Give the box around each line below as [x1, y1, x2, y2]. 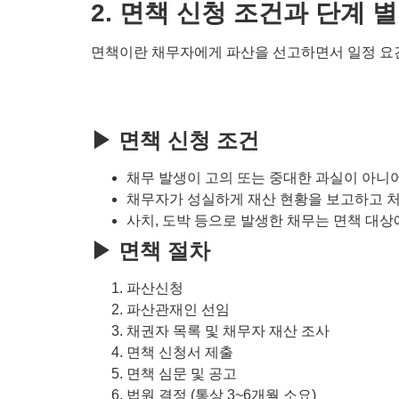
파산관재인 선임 [126, 301, 230, 317]
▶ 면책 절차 [91, 238, 210, 263]
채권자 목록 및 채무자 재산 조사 [126, 322, 330, 338]
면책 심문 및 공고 [126, 365, 237, 381]
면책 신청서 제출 [126, 344, 233, 360]
